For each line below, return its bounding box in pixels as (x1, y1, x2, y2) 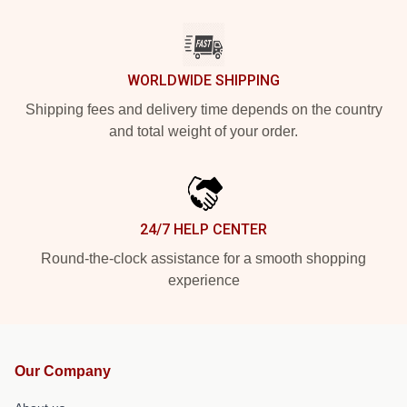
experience (167, 273, 240, 288)
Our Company (15, 363, 111, 379)
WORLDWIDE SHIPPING (127, 72, 280, 89)
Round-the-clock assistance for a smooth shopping (41, 251, 366, 266)
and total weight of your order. (109, 124, 298, 139)
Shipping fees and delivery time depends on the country (25, 102, 382, 117)
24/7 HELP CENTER (140, 221, 267, 238)
